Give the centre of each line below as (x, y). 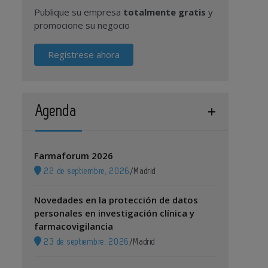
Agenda (57, 111)
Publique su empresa (79, 12)
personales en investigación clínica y (115, 213)
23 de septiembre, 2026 (86, 242)
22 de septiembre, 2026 (86, 171)
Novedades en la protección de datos (116, 200)
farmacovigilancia (74, 226)
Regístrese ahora (84, 54)
